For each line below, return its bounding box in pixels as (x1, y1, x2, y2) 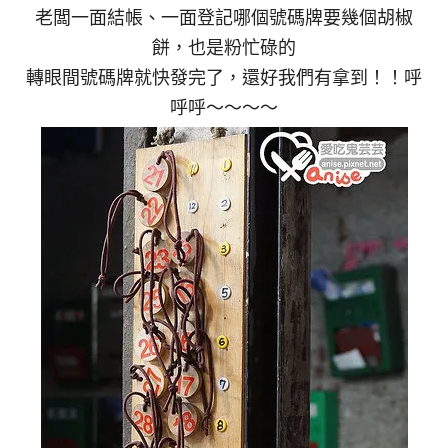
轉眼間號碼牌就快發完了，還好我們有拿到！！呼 (26, 64, 422, 89)
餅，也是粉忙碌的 (152, 34, 296, 59)
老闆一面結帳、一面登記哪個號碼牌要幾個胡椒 (35, 4, 413, 29)
